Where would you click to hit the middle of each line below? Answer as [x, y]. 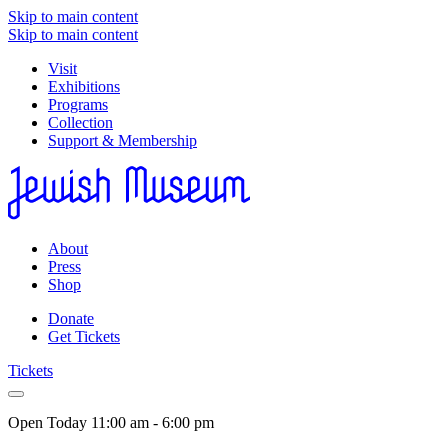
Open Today [47, 423]
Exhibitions [84, 86]
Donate [71, 319]
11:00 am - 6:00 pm [150, 423]
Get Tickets [84, 337]
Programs [78, 104]
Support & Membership [122, 140]
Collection [80, 122]
